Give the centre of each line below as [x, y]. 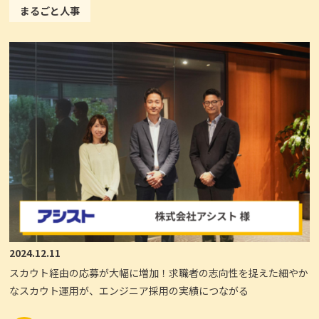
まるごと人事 [50, 11]
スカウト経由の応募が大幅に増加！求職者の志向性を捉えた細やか [159, 273]
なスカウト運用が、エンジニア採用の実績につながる [129, 291]
